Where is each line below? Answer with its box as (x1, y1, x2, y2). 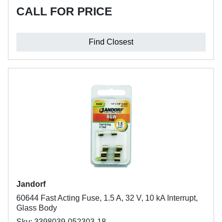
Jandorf (16, 180, 46, 188)
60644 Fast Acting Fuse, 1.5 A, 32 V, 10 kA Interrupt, (16, 194, 198, 202)
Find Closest (89, 38, 133, 46)
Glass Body (16, 204, 57, 212)
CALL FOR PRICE (16, 5, 112, 18)
